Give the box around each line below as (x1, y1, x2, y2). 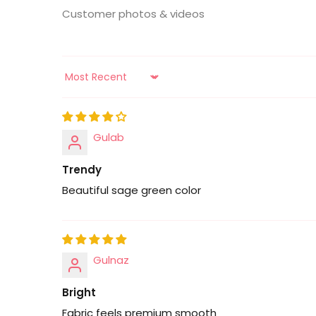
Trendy (62, 162, 102, 177)
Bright (62, 284, 96, 300)
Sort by (61, 75, 99, 90)
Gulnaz (93, 252, 129, 267)
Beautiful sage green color (62, 182, 201, 197)
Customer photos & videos (62, 6, 205, 21)
